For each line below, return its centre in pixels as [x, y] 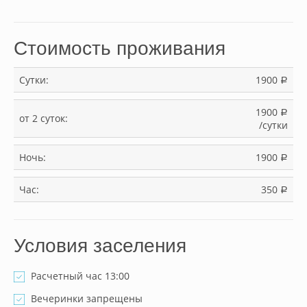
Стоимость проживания [120, 48]
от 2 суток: [45, 118]
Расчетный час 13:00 [80, 276]
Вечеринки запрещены [87, 298]
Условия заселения [100, 246]
